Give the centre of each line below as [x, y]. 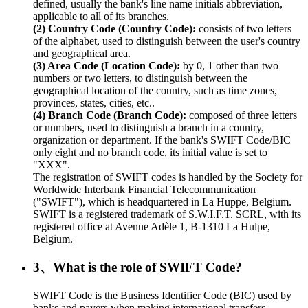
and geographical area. [82, 54]
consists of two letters [244, 29]
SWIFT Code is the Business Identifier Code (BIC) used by [162, 295]
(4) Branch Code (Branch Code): [111, 115]
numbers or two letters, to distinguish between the [140, 78]
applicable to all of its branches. [101, 16]
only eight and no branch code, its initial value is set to [150, 153]
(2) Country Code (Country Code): [114, 29]
